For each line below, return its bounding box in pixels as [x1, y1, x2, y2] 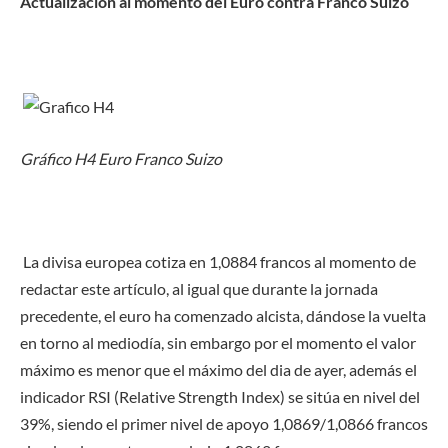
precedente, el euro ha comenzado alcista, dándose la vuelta [20, 306, 426, 326]
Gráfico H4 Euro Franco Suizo [20, 148, 222, 168]
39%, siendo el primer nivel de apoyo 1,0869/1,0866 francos [20, 414, 428, 434]
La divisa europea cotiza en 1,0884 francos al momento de [20, 252, 416, 272]
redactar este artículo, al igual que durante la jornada [20, 279, 378, 299]
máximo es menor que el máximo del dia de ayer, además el [20, 360, 417, 380]
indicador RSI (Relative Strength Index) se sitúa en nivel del [20, 387, 420, 407]
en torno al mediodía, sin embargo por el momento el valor [20, 333, 416, 353]
